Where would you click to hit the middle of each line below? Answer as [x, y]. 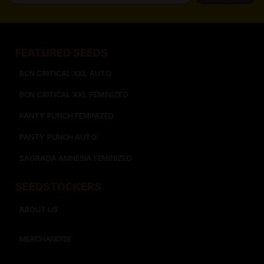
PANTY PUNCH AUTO [58, 137]
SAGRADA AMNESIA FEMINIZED [76, 159]
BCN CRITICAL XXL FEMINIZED [74, 95]
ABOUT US [39, 210]
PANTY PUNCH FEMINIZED [67, 116]
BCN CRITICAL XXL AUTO [66, 74]
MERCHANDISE [46, 239]
